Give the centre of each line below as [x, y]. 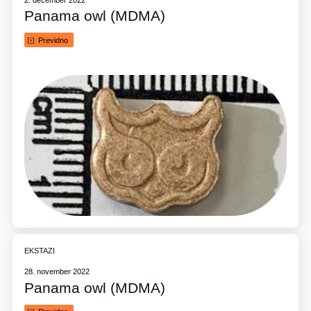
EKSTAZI [40, 250]
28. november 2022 [57, 272]
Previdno [53, 40]
